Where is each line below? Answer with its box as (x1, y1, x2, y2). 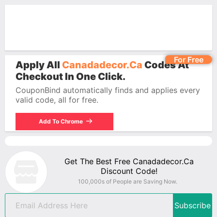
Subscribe (174, 201, 211, 210)
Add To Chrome (41, 118, 85, 125)
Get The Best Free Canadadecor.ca (64, 156, 194, 166)
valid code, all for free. (15, 95, 98, 105)
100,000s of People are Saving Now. (78, 178, 177, 185)
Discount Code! (100, 166, 157, 176)
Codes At (142, 59, 189, 71)
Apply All (15, 59, 62, 71)
